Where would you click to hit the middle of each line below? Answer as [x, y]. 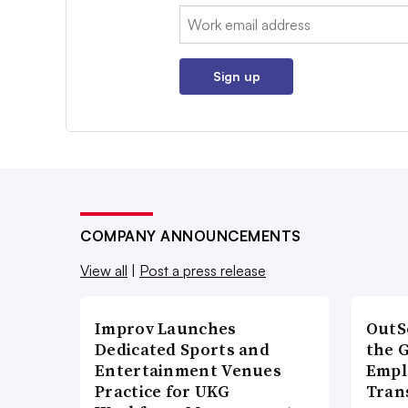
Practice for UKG [162, 392]
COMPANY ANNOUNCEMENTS [191, 236]
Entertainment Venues [189, 371]
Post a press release [203, 271]
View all [104, 271]
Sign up [236, 76]
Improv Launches [166, 329]
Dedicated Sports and [183, 350]
